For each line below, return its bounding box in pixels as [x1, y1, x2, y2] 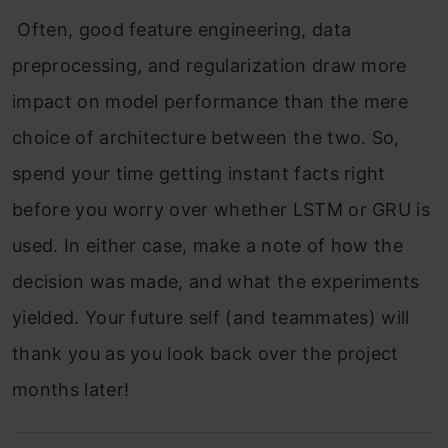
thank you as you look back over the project [12, 342, 399, 364]
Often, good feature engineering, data [12, 18, 352, 40]
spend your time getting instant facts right [12, 162, 386, 184]
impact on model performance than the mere [12, 90, 409, 112]
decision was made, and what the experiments [12, 270, 420, 292]
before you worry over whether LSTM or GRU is [12, 198, 431, 220]
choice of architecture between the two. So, [12, 126, 400, 148]
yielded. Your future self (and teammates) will [12, 306, 410, 328]
